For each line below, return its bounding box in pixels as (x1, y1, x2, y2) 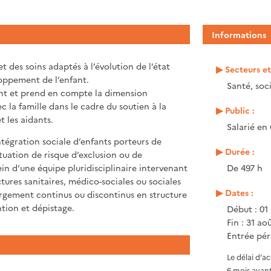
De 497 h (226, 161, 263, 174)
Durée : (224, 145, 255, 157)
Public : (224, 103, 255, 116)
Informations (211, 28, 266, 41)
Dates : (224, 186, 253, 198)
